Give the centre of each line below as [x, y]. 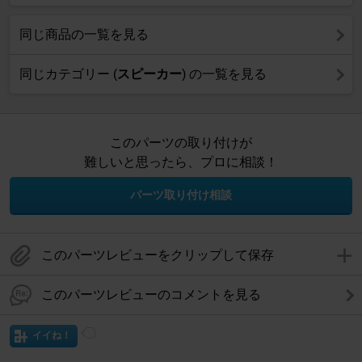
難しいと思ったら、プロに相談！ [181, 162]
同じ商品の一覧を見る [84, 35]
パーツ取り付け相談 [181, 195]
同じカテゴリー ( [68, 74]
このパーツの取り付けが [181, 143]
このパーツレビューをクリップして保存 [158, 255]
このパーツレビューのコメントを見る [151, 295]
